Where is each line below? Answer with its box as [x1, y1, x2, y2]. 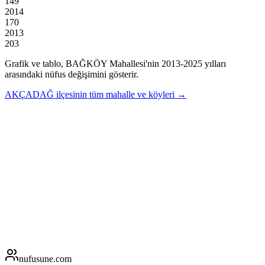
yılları [202, 58, 226, 69]
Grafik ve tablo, [5, 58, 66, 69]
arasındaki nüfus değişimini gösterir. [5, 69, 138, 79]
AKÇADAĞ [5, 89, 54, 99]
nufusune [19, 253, 53, 264]
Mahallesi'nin [107, 58, 159, 69]
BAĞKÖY [66, 58, 107, 69]
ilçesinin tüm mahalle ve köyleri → [56, 89, 186, 99]
